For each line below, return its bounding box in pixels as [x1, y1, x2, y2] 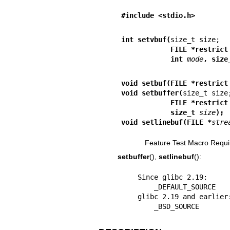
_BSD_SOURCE [154, 202, 199, 211]
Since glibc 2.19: [121, 173, 138, 182]
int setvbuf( [121, 35, 170, 44]
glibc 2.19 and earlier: [121, 193, 138, 201]
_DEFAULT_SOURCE [121, 183, 154, 191]
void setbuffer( [121, 89, 183, 97]
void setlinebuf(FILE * [121, 118, 212, 126]
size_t [170, 108, 199, 117]
